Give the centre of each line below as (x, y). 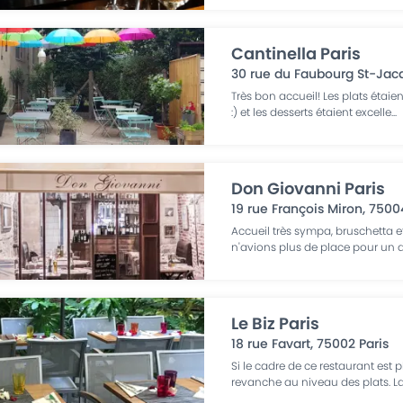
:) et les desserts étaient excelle (312, 112)
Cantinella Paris (296, 54)
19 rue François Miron (297, 209)
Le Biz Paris (276, 323)
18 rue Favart (271, 344)
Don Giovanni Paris (309, 188)
